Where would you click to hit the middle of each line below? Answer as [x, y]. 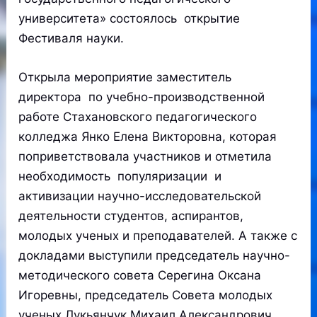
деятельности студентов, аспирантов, [131, 216]
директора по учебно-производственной [142, 97]
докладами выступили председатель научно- [155, 256]
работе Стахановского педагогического [138, 117]
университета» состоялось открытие [129, 18]
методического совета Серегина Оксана [140, 276]
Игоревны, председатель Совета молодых [146, 295]
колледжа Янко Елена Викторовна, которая [148, 137]
